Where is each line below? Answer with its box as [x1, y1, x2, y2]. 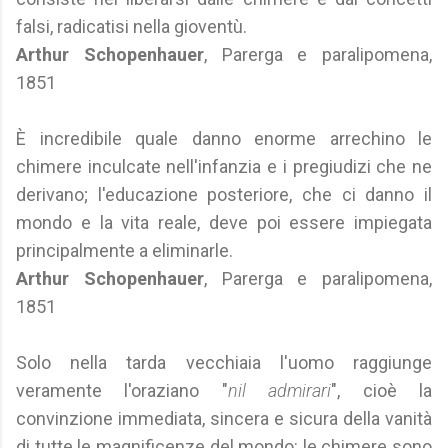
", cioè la [331, 380, 433, 401]
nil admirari [227, 380, 332, 401]
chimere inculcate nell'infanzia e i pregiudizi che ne [16, 156, 432, 177]
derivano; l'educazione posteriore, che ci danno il [16, 184, 432, 205]
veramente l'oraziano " [16, 380, 228, 401]
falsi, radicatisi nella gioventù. [16, 16, 247, 37]
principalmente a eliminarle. [16, 240, 233, 261]
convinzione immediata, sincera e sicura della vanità [16, 408, 432, 429]
